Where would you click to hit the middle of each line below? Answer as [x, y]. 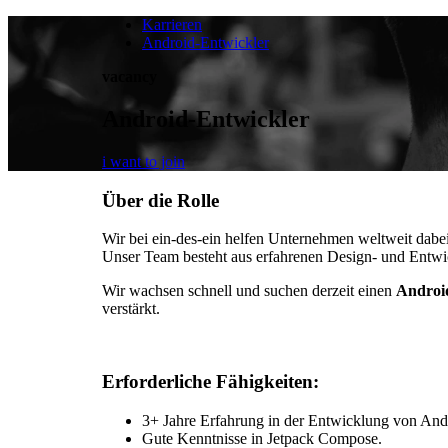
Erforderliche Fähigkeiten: [210, 381]
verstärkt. [131, 309]
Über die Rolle [160, 200]
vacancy [129, 76]
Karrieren [172, 24]
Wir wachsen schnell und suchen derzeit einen [249, 291]
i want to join [143, 161]
